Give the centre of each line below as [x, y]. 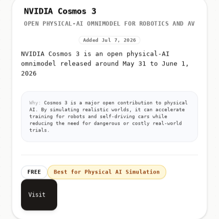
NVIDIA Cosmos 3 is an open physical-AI [95, 56]
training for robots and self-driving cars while [98, 118]
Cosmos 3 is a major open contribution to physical [114, 105]
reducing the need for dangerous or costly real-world [106, 125]
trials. [40, 132]
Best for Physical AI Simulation [107, 174]
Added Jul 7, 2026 [109, 42]
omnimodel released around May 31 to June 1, [105, 66]
